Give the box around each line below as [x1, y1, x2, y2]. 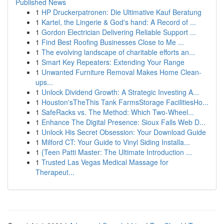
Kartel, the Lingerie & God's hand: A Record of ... [41, 17, 196, 27]
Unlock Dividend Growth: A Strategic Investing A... [41, 87, 199, 97]
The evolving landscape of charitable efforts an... [41, 47, 195, 57]
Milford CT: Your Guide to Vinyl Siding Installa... [41, 137, 190, 147]
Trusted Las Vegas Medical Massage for [41, 157, 168, 167]
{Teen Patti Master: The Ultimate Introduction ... [41, 147, 192, 157]
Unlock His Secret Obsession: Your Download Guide [41, 127, 206, 137]
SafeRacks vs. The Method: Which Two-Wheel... [41, 107, 194, 117]
